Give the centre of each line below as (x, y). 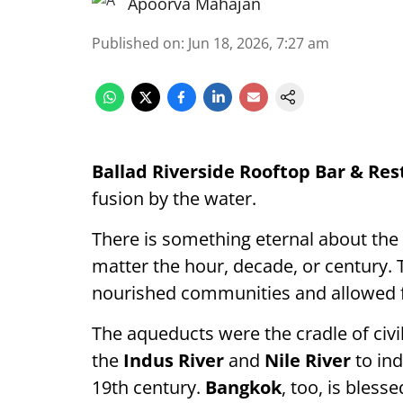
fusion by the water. (174, 198)
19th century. (148, 387)
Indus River (174, 360)
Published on (136, 43)
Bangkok (243, 387)
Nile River (308, 360)
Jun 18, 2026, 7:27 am (259, 43)
